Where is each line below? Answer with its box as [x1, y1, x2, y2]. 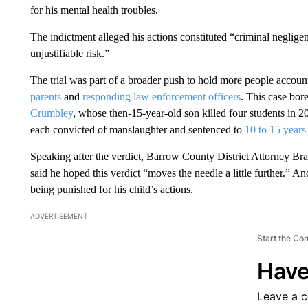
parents [30, 91, 61, 103]
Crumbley [30, 107, 73, 120]
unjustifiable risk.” [30, 47, 109, 60]
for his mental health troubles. [30, 4, 158, 16]
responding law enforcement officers [82, 91, 241, 103]
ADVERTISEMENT [30, 212, 87, 221]
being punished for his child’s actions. [30, 184, 193, 196]
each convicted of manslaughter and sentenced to [30, 124, 245, 136]
